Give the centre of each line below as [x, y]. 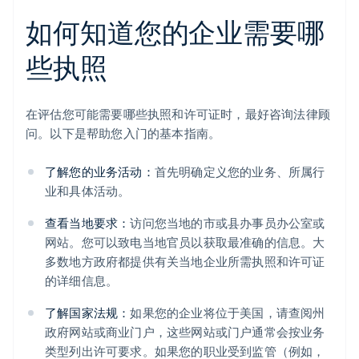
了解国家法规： [88, 313]
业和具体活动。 [88, 191]
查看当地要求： [88, 223]
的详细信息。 [82, 281]
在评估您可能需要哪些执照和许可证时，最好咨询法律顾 [178, 114]
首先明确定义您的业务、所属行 [240, 172]
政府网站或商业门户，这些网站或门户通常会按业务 [185, 332]
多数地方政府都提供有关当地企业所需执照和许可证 [185, 262]
